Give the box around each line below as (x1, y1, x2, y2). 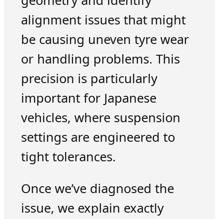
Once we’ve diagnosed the (21, 180, 174, 197)
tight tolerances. (21, 148, 116, 165)
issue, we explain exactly (21, 199, 164, 217)
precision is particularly (21, 69, 157, 87)
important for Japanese (21, 89, 156, 107)
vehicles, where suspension (21, 109, 180, 126)
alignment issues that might (21, 11, 186, 28)
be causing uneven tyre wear (21, 30, 189, 48)
